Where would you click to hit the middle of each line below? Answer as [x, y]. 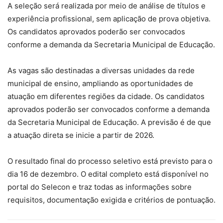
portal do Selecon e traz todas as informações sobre [100, 187]
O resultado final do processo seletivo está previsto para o [110, 161]
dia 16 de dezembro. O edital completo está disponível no [108, 174]
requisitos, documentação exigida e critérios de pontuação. [111, 200]
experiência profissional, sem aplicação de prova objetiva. [109, 18]
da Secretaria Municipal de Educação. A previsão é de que [109, 122]
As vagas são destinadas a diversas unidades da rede [101, 70]
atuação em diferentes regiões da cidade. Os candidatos [106, 96]
